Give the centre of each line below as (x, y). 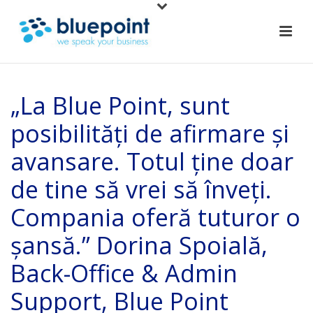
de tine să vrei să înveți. (141, 189)
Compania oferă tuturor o (155, 217)
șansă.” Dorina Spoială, (139, 245)
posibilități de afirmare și (150, 133)
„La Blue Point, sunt (120, 105)
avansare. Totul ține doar (152, 161)
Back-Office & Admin (124, 273)
